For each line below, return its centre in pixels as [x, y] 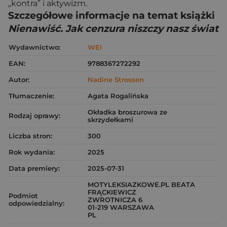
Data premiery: [34, 168]
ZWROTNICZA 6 [115, 200]
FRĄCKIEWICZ [112, 192]
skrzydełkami [110, 120]
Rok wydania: [32, 152]
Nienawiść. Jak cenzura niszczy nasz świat [113, 29]
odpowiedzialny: [36, 203]
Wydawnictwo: [34, 47]
